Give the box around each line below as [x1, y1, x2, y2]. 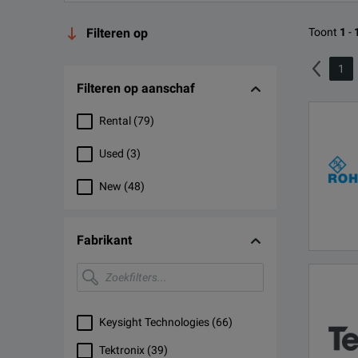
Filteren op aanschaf [77, 81, 195, 96]
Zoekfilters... [76, 261, 132, 273]
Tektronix [99, 344, 145, 356]
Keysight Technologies [99, 316, 209, 328]
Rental [99, 114, 131, 127]
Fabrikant [77, 233, 132, 248]
